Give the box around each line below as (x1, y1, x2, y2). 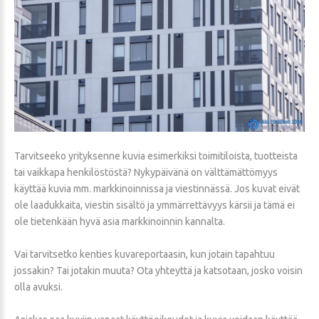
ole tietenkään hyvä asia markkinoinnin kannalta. (14, 216, 225, 228)
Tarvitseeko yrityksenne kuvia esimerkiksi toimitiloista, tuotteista (14, 150, 298, 162)
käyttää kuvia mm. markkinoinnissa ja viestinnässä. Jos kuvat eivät (14, 183, 300, 195)
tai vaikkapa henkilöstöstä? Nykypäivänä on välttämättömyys (14, 167, 278, 179)
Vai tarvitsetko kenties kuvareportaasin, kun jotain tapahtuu (14, 249, 275, 261)
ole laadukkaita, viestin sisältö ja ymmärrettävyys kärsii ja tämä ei (14, 199, 295, 211)
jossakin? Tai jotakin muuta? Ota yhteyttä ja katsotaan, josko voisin (14, 265, 303, 277)
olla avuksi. (14, 281, 63, 293)
